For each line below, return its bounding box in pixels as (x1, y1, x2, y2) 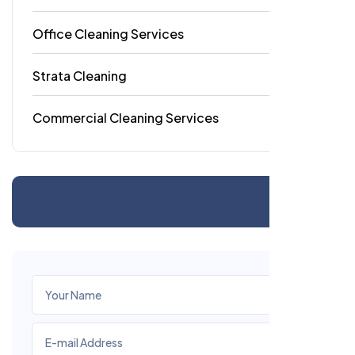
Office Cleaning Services (32, 25, 184, 42)
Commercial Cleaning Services (32, 109, 219, 126)
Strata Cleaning (32, 67, 127, 84)
